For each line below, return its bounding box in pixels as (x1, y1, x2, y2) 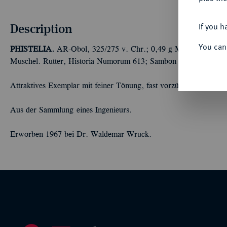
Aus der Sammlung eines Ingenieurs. (10, 107, 132, 114)
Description (10, 21, 72, 35)
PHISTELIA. (10, 46, 54, 53)
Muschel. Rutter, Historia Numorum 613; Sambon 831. (10, 58, 194, 65)
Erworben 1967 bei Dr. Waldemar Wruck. (10, 131, 152, 138)
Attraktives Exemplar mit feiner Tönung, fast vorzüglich (10, 83, 195, 90)
